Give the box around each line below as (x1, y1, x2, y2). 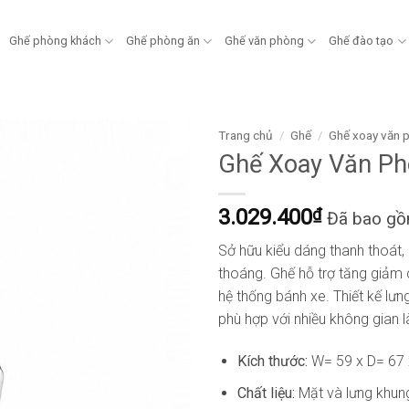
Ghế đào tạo (329, 34, 394, 47)
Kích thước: (236, 352, 308, 371)
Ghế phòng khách (8, 34, 101, 47)
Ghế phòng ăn (126, 34, 201, 47)
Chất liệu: (236, 383, 299, 402)
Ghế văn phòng (225, 34, 305, 47)
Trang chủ (218, 128, 273, 142)
